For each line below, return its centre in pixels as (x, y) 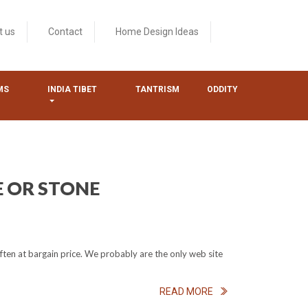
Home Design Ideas (157, 32)
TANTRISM (158, 89)
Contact (65, 32)
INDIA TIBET (72, 89)
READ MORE (186, 291)
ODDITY (223, 89)
